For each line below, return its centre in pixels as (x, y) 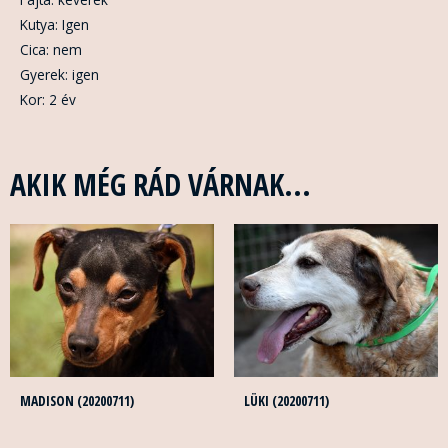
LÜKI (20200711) (286, 401)
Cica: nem (51, 49)
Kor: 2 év (48, 99)
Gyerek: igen (59, 74)
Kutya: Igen (54, 24)
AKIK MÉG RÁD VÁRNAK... (160, 185)
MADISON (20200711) (77, 401)
